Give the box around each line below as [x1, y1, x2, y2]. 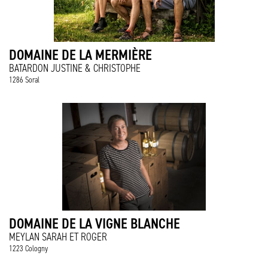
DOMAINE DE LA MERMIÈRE [9, 45, 152, 64]
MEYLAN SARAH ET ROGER [9, 230, 107, 243]
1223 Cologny [9, 243, 48, 254]
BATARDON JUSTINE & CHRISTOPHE [9, 62, 141, 75]
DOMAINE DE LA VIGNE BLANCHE [9, 214, 180, 233]
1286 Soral [9, 75, 39, 85]
